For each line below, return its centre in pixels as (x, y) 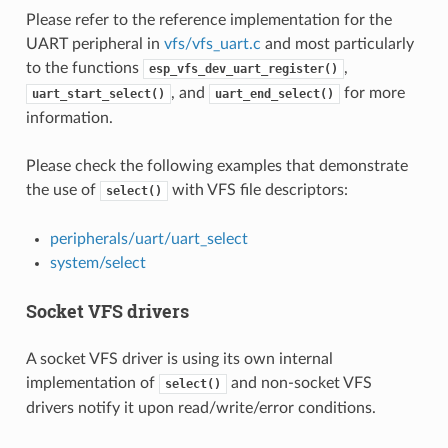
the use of (62, 189)
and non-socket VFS (299, 382)
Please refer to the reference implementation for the (208, 19)
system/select (97, 262)
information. (69, 117)
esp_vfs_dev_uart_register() (243, 68)
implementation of (92, 382)
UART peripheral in (94, 43)
